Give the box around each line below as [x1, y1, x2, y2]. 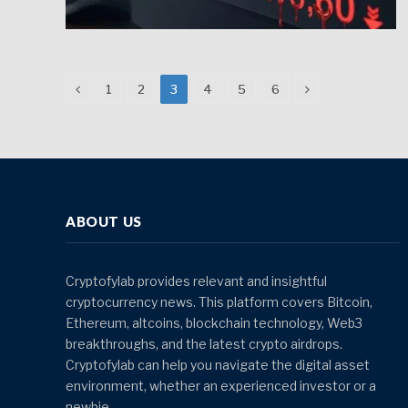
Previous [79, 79, 137, 96]
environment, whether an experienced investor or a [66, 377, 376, 393]
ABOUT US [66, 212, 142, 229]
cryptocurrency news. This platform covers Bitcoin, [66, 293, 372, 310]
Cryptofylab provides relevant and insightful [66, 272, 327, 289]
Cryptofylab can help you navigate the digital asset [66, 356, 370, 372]
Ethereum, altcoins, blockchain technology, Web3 [66, 314, 362, 331]
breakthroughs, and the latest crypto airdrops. [66, 335, 342, 352]
